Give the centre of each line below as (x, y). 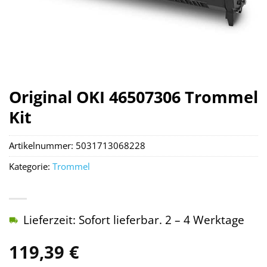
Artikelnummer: (42, 146)
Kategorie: (31, 167)
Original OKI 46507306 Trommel (133, 97)
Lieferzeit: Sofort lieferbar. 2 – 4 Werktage (134, 220)
